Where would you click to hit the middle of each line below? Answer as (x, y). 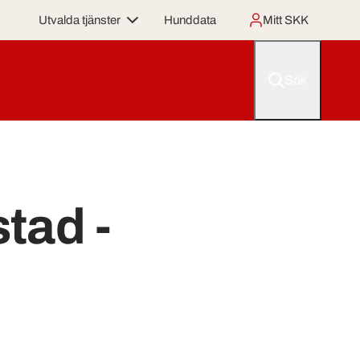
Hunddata (190, 20)
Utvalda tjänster (80, 20)
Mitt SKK (286, 20)
